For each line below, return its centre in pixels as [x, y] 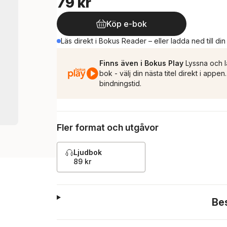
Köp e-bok [127, 24]
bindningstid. [120, 83]
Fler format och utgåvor [108, 127]
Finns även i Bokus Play [141, 63]
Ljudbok [88, 152]
